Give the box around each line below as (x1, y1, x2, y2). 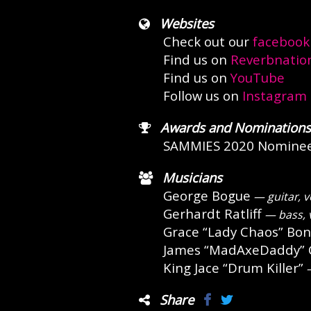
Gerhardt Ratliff (162, 205, 262, 222)
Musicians (162, 169, 222, 186)
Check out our (162, 33, 253, 50)
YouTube (230, 69, 285, 86)
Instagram (242, 87, 307, 104)
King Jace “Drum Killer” (162, 259, 303, 276)
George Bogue (162, 187, 251, 204)
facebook (252, 33, 310, 50)
